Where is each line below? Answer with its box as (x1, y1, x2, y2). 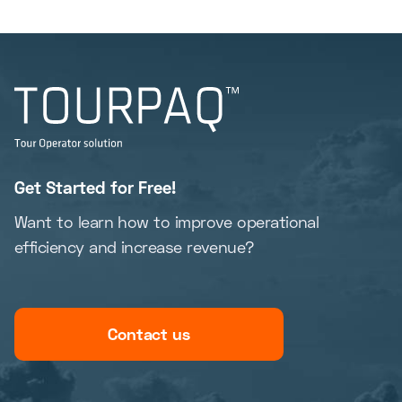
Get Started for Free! (14, 176, 176, 197)
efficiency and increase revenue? (14, 236, 254, 257)
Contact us (108, 323, 190, 344)
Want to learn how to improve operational (14, 211, 319, 232)
